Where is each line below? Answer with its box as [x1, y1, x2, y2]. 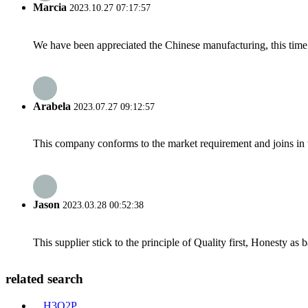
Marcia [33, 1, 67, 14]
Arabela [33, 100, 71, 112]
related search [5, 272, 83, 287]
